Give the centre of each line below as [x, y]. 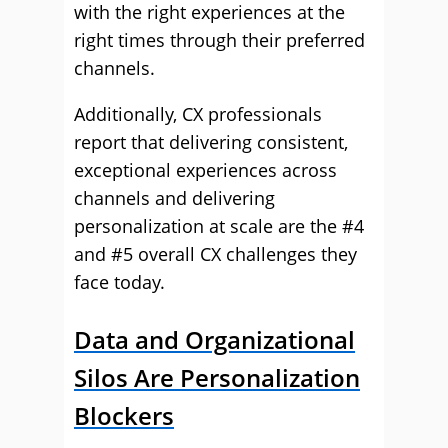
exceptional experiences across [205, 170]
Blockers [124, 415]
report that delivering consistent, [211, 142]
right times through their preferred [219, 40]
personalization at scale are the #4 [219, 226]
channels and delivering [174, 198]
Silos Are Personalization [217, 377]
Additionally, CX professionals [198, 114]
